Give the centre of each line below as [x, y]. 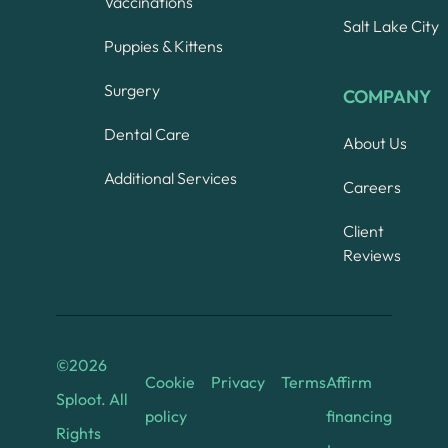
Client [363, 230]
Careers [372, 186]
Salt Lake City [391, 25]
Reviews [372, 254]
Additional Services [170, 177]
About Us [375, 142]
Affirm [349, 381]
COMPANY [387, 96]
